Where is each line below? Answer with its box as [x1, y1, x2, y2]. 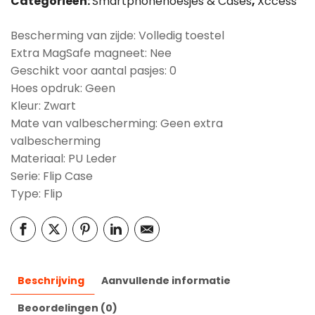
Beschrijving [18, 274, 84, 288]
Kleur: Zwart [11, 98, 76, 114]
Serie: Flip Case [11, 168, 93, 184]
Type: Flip [11, 186, 63, 202]
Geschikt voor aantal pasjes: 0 [11, 63, 176, 79]
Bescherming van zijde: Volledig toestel [11, 27, 224, 44]
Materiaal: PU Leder [11, 150, 117, 167]
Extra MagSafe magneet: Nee [11, 45, 172, 61]
